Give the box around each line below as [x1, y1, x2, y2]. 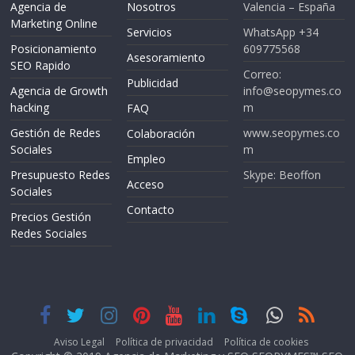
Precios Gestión [10, 209, 92, 225]
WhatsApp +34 [242, 25, 319, 40]
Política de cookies [224, 335, 309, 349]
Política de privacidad [116, 335, 214, 349]
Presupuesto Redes [10, 167, 111, 183]
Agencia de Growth [10, 83, 109, 99]
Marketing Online [10, 16, 98, 32]
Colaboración [127, 126, 196, 142]
